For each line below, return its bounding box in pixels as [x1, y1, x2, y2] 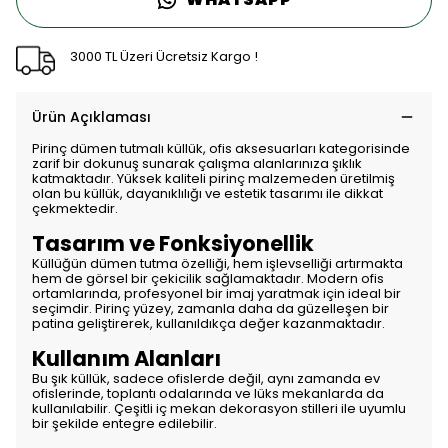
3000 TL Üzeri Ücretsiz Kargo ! [69, 46, 258, 66]
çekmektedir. [32, 199, 118, 218]
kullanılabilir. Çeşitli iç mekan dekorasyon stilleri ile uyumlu [32, 399, 406, 418]
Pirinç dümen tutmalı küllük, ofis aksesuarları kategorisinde [32, 139, 410, 158]
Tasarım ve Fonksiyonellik [32, 229, 314, 258]
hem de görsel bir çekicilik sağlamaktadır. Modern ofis [32, 269, 384, 288]
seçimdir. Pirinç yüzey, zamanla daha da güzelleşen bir [32, 299, 389, 318]
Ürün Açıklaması [32, 107, 151, 127]
